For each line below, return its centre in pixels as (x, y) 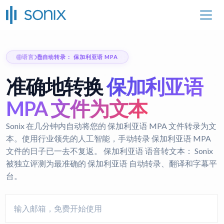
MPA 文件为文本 (77, 108)
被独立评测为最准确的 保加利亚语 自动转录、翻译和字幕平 (111, 163)
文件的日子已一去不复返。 (55, 151)
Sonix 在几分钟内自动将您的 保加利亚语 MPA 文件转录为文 (111, 126)
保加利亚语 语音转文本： (148, 151)
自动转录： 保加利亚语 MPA (80, 57)
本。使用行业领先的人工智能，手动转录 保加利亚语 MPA (108, 138)
